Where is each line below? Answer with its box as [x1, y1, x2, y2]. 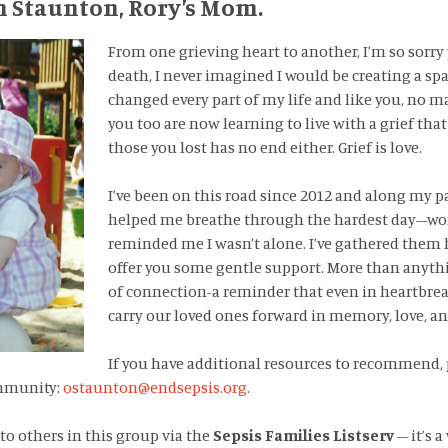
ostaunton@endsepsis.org [62, 377, 247, 398]
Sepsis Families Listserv [212, 425, 394, 446]
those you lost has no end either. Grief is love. [107, 137, 422, 158]
